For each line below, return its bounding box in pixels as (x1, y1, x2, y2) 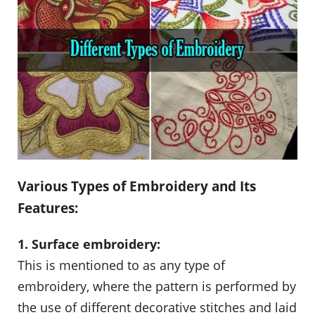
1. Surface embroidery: (18, 236, 160, 253)
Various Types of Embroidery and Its (18, 176, 256, 195)
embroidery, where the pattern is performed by (18, 278, 296, 295)
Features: (18, 198, 78, 217)
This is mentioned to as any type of (18, 257, 225, 274)
